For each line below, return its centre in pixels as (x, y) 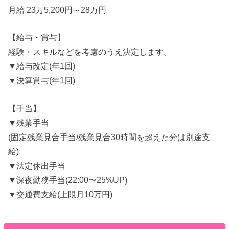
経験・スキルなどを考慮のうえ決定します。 (90, 52)
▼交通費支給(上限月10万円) (61, 194)
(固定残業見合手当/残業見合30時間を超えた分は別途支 (109, 137)
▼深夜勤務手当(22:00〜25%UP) (68, 180)
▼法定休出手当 (37, 165)
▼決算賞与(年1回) (42, 81)
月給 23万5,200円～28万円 (58, 9)
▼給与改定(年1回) (42, 66)
